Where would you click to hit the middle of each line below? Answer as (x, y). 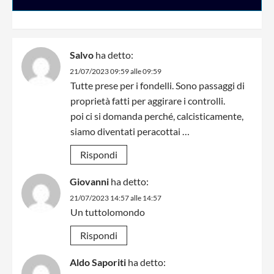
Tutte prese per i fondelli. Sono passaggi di (157, 86)
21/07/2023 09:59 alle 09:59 (116, 72)
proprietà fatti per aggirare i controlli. (148, 101)
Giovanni (89, 182)
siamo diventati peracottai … (130, 131)
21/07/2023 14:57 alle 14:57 (116, 198)
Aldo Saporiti (98, 262)
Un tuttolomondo (108, 212)
